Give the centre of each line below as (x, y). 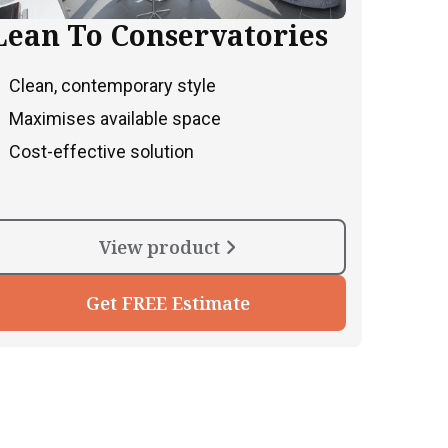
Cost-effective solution (101, 151)
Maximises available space (115, 118)
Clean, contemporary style (112, 85)
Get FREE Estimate (167, 302)
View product (162, 246)
